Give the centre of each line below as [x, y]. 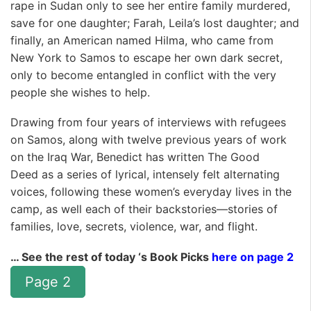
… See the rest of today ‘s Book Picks [111, 257]
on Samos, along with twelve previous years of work [149, 140]
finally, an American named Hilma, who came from [142, 40]
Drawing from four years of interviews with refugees [148, 123]
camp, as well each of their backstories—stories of [144, 209]
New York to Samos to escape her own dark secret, [146, 57]
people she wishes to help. [80, 92]
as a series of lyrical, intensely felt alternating [159, 175]
